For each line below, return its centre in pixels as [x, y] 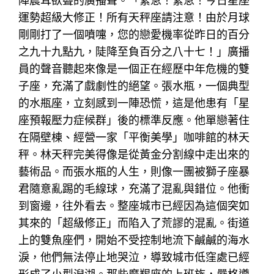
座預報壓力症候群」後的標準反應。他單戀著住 [134, 120]
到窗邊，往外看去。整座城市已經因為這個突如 [134, 206]
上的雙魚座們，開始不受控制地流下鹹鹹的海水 [134, 240]
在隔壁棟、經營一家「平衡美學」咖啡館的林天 [134, 137]
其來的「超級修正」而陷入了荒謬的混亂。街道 [134, 223]
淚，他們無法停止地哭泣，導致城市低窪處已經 [134, 257]
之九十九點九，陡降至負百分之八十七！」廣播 [134, 51]
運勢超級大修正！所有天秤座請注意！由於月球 [134, 17]
